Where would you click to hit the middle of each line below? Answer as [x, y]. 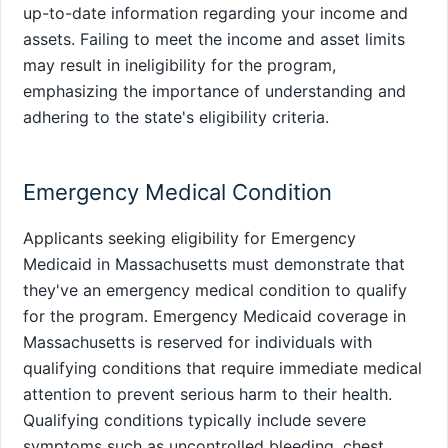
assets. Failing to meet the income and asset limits [214, 39]
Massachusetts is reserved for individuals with [197, 341]
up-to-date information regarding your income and [215, 13]
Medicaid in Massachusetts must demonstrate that [214, 263]
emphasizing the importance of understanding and [214, 91]
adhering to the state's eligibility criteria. [176, 117]
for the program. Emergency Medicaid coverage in [214, 315]
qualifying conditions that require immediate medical [222, 367]
